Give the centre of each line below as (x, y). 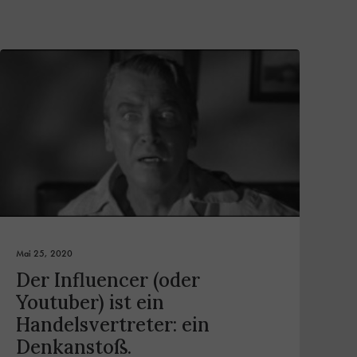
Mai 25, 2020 (44, 254)
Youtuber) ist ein (90, 303)
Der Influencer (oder (108, 280)
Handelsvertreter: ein (113, 325)
